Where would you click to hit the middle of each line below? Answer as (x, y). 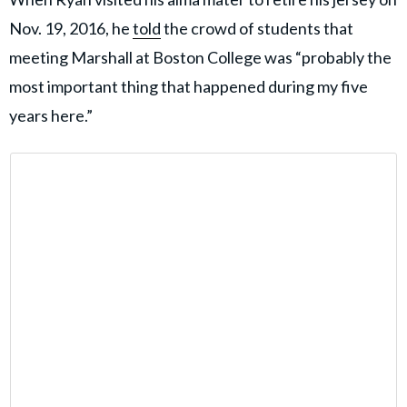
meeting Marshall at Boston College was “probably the (200, 58)
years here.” (51, 116)
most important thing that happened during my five (189, 87)
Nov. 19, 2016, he (71, 29)
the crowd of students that (257, 29)
